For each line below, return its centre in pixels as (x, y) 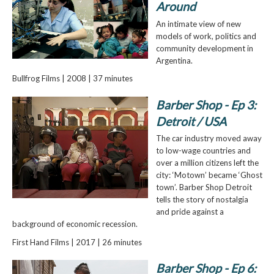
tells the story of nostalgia (202, 200)
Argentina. (174, 60)
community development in (204, 48)
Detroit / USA (191, 121)
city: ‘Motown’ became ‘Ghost (209, 175)
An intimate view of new (198, 24)
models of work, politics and (206, 36)
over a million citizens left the (207, 163)
